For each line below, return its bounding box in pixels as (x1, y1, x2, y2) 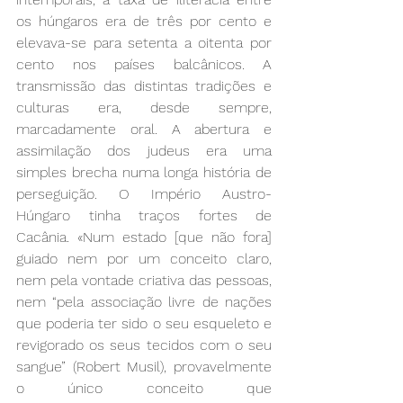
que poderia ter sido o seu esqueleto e (16, 314, 272, 332)
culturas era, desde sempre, (16, 98, 272, 116)
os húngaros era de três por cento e (16, 12, 272, 30)
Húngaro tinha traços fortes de (16, 206, 272, 224)
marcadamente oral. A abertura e (16, 120, 272, 138)
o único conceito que (16, 379, 272, 397)
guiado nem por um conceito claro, (16, 249, 272, 267)
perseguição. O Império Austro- (16, 184, 272, 202)
